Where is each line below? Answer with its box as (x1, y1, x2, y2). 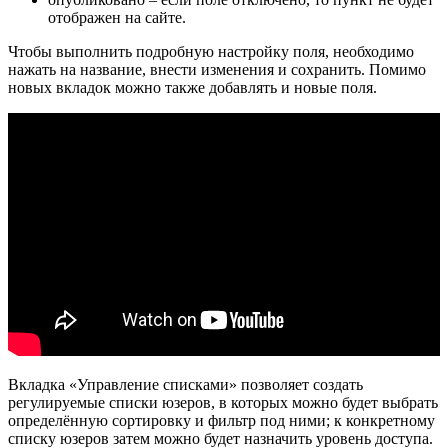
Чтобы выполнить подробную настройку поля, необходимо (8, 43, 414, 61)
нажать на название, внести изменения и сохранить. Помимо (8, 61, 426, 79)
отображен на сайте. (48, 9, 186, 27)
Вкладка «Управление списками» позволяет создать (8, 376, 363, 394)
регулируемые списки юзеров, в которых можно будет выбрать (8, 394, 438, 412)
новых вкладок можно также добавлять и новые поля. (8, 79, 377, 97)
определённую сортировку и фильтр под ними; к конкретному (8, 412, 435, 430)
